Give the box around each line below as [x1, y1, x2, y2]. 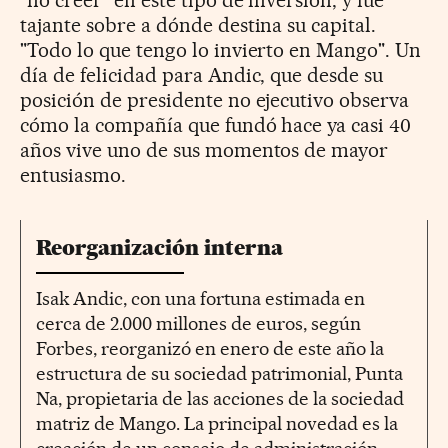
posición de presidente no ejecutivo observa [20, 87, 410, 112]
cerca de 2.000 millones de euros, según [36, 311, 361, 335]
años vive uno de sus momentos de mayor [20, 137, 389, 162]
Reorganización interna [36, 234, 283, 260]
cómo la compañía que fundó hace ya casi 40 [20, 112, 412, 137]
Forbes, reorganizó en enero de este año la [36, 336, 384, 360]
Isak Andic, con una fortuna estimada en [36, 286, 365, 310]
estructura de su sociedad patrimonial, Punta [36, 361, 403, 385]
